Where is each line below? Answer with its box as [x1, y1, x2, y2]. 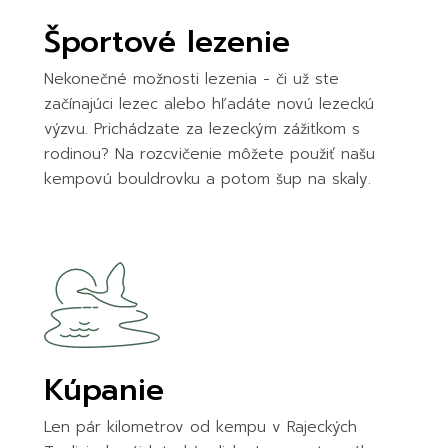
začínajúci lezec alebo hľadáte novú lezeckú [43, 92, 374, 115]
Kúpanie [43, 367, 164, 414]
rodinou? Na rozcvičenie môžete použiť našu [43, 142, 375, 165]
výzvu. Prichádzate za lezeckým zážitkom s [43, 117, 360, 140]
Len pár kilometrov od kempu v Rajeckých [43, 416, 357, 439]
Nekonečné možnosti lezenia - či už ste [43, 67, 339, 90]
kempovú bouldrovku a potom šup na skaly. [43, 167, 371, 190]
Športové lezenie [43, 18, 290, 65]
